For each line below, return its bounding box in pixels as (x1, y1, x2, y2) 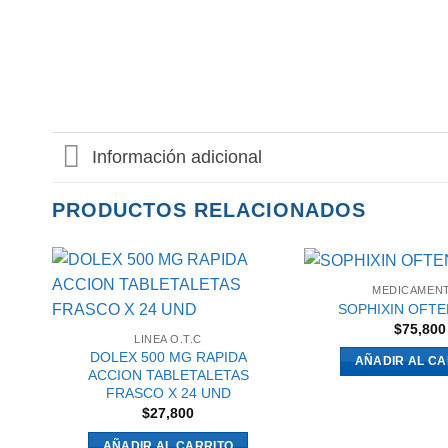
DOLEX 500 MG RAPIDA (89, 348, 247, 365)
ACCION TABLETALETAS (87, 366, 249, 383)
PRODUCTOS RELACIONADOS (52, 198, 366, 221)
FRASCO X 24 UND (105, 384, 231, 401)
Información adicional (92, 147, 263, 168)
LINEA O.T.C (134, 332, 202, 345)
